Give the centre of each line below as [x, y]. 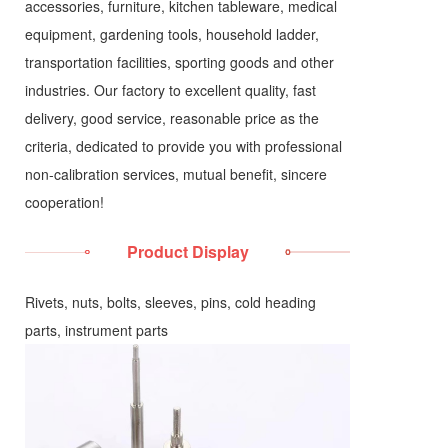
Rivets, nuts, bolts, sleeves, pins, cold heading [170, 302]
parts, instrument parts [96, 330]
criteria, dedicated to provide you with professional [183, 146]
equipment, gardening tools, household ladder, [172, 34]
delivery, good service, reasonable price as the [172, 118]
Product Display [187, 251]
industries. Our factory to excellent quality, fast [170, 90]
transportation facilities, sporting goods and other [179, 62]
